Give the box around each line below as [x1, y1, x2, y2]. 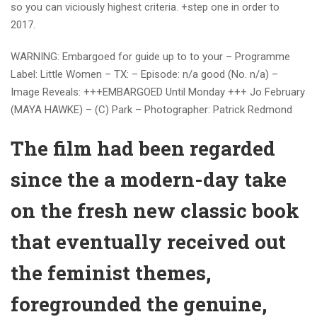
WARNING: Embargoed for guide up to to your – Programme [11, 50, 290, 63]
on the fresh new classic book [11, 197, 299, 224]
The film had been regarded [11, 135, 275, 161]
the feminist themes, [11, 260, 211, 286]
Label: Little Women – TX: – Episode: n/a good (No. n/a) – [11, 68, 278, 81]
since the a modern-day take [11, 166, 287, 192]
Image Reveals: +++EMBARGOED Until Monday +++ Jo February [11, 86, 305, 98]
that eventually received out [11, 229, 286, 255]
